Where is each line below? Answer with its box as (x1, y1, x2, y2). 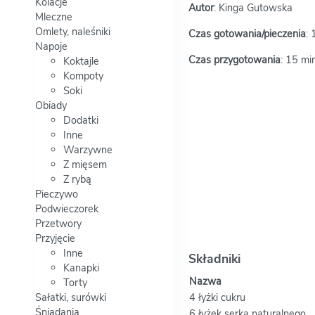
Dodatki (63, 113, 98, 128)
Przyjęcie (35, 231, 75, 246)
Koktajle (63, 54, 99, 69)
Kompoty (63, 69, 103, 84)
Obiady (35, 98, 67, 113)
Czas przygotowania (188, 53, 281, 67)
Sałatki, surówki (35, 290, 106, 305)
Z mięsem (63, 157, 107, 172)
